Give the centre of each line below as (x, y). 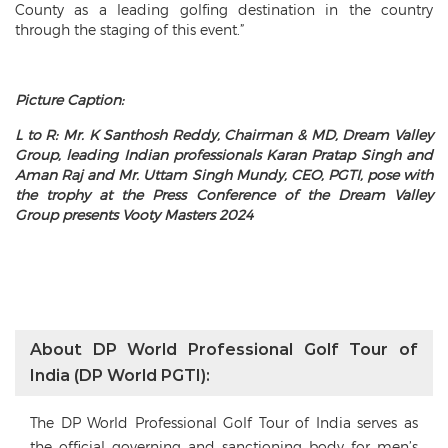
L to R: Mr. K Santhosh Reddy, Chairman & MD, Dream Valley (224, 134)
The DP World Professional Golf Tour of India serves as (224, 422)
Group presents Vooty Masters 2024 (134, 214)
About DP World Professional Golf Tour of (224, 349)
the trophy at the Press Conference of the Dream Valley (224, 194)
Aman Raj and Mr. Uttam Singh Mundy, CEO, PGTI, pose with (224, 174)
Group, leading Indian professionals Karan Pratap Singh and (224, 154)
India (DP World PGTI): (120, 375)
